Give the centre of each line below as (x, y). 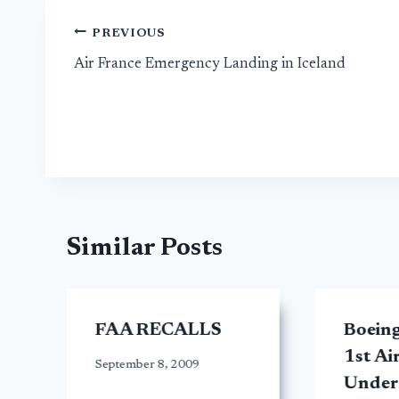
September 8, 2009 (147, 365)
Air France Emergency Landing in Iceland (210, 64)
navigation (137, 76)
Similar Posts (145, 249)
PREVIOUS (129, 33)
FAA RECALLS (159, 331)
